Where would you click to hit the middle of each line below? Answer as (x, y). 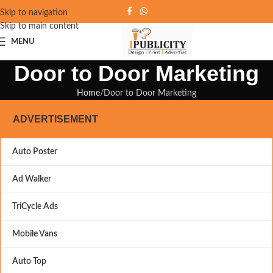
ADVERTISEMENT (55, 119)
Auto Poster (35, 151)
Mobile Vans (35, 234)
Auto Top (29, 261)
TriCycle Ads (35, 206)
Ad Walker (32, 179)
